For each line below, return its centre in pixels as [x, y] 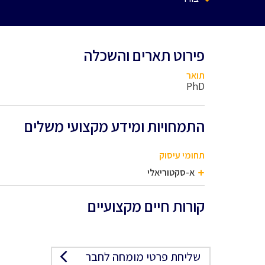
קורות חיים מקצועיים [146, 206]
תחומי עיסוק [182, 155]
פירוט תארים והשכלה [144, 55]
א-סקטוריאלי [171, 172]
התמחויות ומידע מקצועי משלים [114, 126]
